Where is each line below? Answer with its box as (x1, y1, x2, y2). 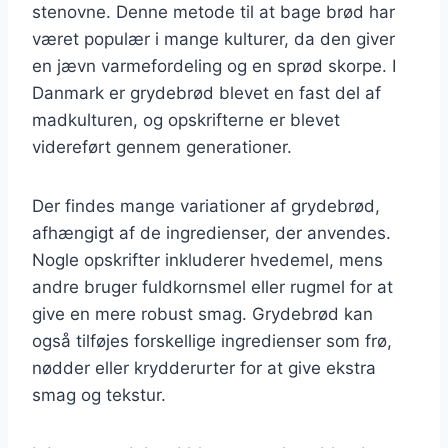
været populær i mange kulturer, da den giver (32, 28, 395, 49)
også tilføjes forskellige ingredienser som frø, (32, 330, 392, 351)
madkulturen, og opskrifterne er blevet (32, 109, 340, 130)
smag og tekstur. (32, 384, 166, 405)
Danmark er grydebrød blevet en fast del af (32, 82, 381, 103)
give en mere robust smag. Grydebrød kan (32, 303, 373, 324)
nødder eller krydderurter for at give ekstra (32, 357, 376, 378)
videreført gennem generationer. (32, 136, 292, 157)
